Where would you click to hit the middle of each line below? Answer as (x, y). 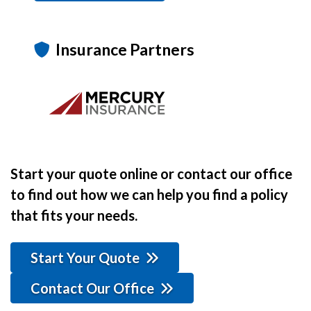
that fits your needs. (74, 216)
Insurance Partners (125, 50)
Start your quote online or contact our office (151, 174)
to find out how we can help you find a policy (149, 195)
